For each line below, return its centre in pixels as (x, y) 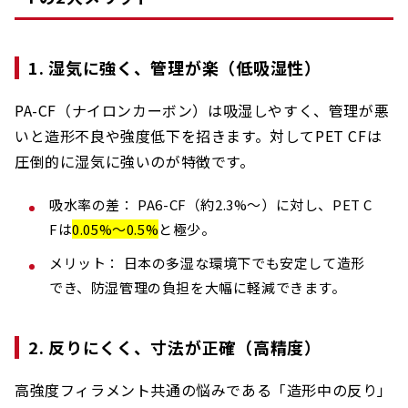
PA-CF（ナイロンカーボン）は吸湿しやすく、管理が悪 (202, 111)
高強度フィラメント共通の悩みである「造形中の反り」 (204, 390)
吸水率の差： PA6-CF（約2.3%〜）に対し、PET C (211, 205)
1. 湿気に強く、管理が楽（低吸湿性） (175, 68)
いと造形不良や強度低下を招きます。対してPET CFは (199, 136)
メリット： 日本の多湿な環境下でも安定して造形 (207, 263)
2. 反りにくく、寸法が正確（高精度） (175, 347)
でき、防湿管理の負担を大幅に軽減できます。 (198, 288)
